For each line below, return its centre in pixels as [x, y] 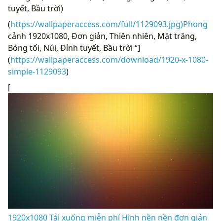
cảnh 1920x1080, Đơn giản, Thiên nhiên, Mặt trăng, [102, 36]
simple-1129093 [37, 71]
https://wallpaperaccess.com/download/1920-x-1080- [109, 59]
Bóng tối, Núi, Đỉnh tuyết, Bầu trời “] [74, 48]
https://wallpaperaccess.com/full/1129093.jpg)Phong [109, 24]
